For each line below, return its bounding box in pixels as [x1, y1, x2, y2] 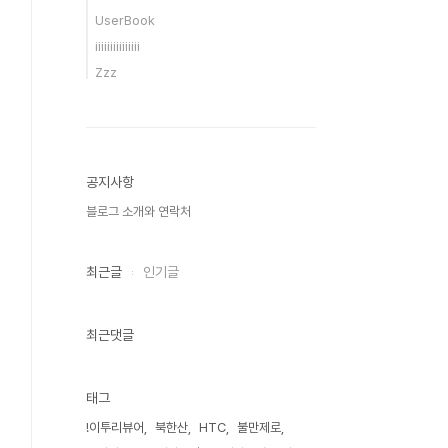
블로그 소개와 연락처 [86, 204, 191, 219]
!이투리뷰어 [86, 420, 144, 435]
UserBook [95, 13, 155, 28]
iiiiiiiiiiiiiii [95, 39, 140, 54]
